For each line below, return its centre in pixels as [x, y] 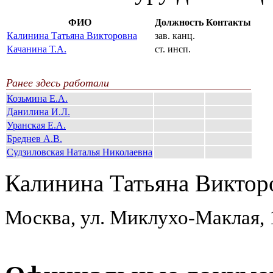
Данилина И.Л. [38, 112]
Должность [179, 22]
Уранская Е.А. [36, 125]
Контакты [229, 22]
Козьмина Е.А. [37, 98]
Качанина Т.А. [37, 49]
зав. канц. [175, 35]
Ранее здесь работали [58, 83]
